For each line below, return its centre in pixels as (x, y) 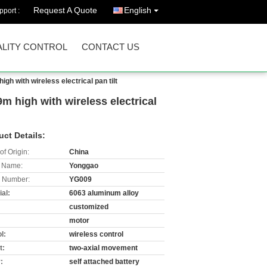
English (138, 10)
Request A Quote (65, 10)
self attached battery (104, 262)
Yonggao (84, 166)
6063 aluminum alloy (104, 193)
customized (89, 207)
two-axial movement (103, 248)
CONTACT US (111, 47)
